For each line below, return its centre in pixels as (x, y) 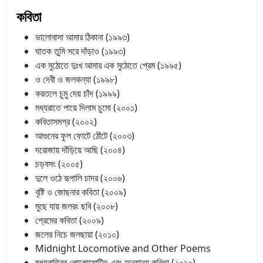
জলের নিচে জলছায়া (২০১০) (77, 234)
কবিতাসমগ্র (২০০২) (66, 121)
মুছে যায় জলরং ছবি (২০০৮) (77, 206)
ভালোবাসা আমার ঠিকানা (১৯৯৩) (82, 37)
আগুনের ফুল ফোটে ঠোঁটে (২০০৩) (85, 135)
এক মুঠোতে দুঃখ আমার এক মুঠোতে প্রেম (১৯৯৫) (108, 65)
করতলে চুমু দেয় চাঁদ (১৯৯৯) (77, 93)
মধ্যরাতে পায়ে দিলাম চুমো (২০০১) (86, 107)
